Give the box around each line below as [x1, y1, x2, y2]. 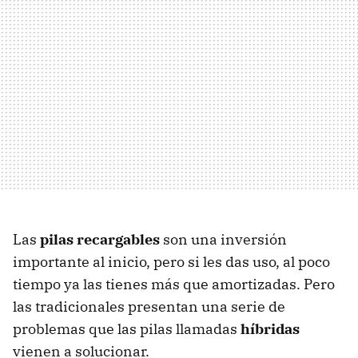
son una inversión [160, 229, 287, 249]
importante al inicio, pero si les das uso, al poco [13, 252, 330, 271]
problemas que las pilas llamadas [13, 319, 241, 338]
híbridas [241, 319, 300, 338]
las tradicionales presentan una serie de [13, 296, 285, 316]
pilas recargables [40, 229, 160, 249]
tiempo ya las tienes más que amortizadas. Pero [13, 274, 335, 293]
